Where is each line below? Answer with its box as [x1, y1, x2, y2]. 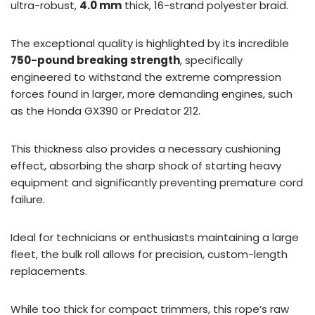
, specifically [180, 52, 243, 67]
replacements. [11, 263, 87, 278]
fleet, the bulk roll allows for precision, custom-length [11, 246, 288, 262]
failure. [11, 191, 45, 207]
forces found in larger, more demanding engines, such [11, 86, 292, 101]
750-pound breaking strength [11, 52, 180, 67]
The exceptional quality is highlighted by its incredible [11, 35, 289, 51]
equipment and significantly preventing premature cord [11, 174, 303, 190]
